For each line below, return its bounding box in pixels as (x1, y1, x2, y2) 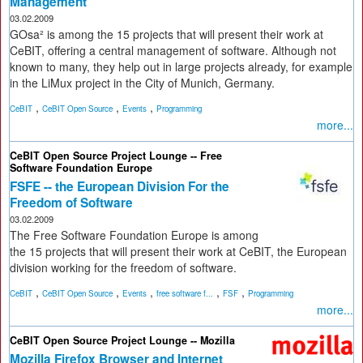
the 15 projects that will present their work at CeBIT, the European (10, 243, 347, 259)
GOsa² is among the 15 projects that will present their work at (10, 26, 323, 42)
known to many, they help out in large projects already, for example (10, 58, 352, 75)
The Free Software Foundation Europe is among (10, 227, 258, 243)
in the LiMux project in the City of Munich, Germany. (10, 75, 275, 91)
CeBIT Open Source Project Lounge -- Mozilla (10, 333, 235, 348)
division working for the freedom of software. (10, 259, 237, 275)
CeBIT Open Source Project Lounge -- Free (10, 148, 222, 163)
